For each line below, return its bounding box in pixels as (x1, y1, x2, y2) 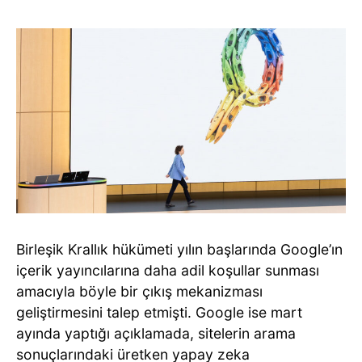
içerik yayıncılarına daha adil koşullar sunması (16, 262, 319, 280)
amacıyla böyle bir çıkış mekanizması (16, 283, 263, 301)
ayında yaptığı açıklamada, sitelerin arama (16, 325, 296, 343)
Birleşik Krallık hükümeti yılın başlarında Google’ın (16, 241, 343, 259)
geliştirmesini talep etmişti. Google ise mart (16, 304, 302, 322)
